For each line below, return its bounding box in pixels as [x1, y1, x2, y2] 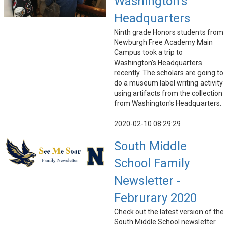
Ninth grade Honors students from [114, 28, 223, 37]
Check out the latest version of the [114, 208, 224, 216]
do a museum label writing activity [114, 79, 223, 88]
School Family [114, 156, 190, 171]
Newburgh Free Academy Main [114, 38, 213, 47]
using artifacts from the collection [114, 89, 222, 98]
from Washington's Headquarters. [114, 99, 221, 108]
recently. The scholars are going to [114, 69, 223, 77]
